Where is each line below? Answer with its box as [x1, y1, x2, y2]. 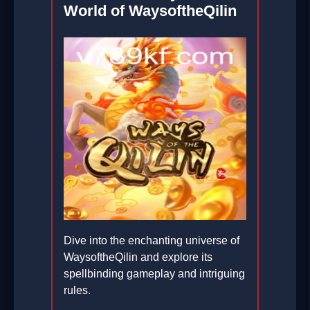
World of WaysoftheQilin [64, 2, 237, 20]
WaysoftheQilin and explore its [64, 251, 212, 264]
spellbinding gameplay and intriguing [64, 268, 245, 280]
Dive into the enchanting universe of [64, 235, 239, 247]
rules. [64, 284, 91, 297]
